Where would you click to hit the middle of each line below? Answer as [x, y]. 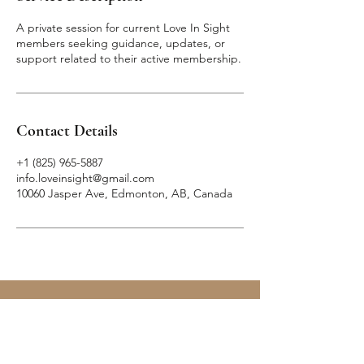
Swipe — [172, 306]
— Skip [83, 306]
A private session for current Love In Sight [123, 27]
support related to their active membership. [129, 58]
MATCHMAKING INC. [130, 351]
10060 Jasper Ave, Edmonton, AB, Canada [124, 193]
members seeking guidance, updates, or [121, 43]
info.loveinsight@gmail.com [85, 178]
